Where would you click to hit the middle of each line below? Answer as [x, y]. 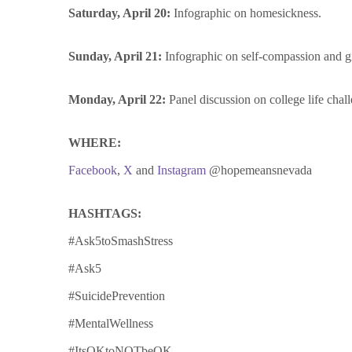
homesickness [284, 13]
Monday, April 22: [119, 100]
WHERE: [95, 143]
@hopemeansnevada [259, 170]
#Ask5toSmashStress [121, 241]
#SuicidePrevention [117, 296]
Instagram [181, 170]
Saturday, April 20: [119, 13]
